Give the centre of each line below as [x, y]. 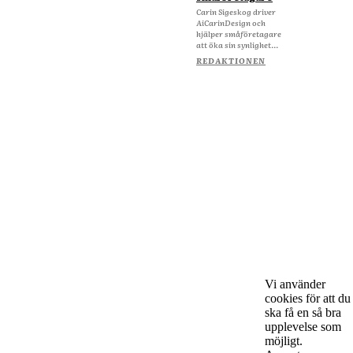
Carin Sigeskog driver [236, 12]
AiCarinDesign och [231, 23]
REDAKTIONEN [231, 61]
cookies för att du [308, 298]
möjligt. [284, 340]
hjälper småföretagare [239, 34]
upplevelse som [303, 326]
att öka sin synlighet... [237, 45]
